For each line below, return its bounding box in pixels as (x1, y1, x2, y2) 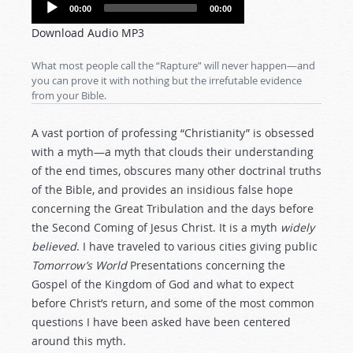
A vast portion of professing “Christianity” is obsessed (32, 125, 314, 140)
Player (31, 12, 63, 27)
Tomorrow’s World (32, 258, 130, 273)
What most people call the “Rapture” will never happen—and (32, 58, 315, 72)
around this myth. (32, 333, 126, 348)
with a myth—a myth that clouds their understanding (32, 144, 314, 159)
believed (32, 239, 76, 254)
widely (281, 220, 314, 235)
